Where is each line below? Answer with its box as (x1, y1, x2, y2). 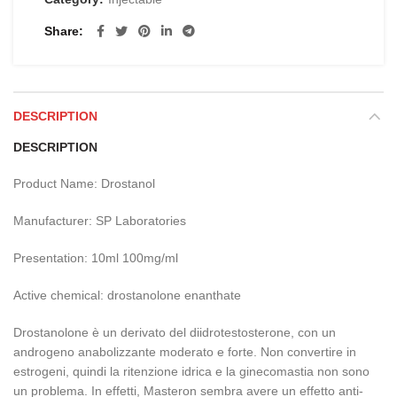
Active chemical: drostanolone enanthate (13, 288, 241, 302)
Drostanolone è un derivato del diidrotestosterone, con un (13, 325, 336, 339)
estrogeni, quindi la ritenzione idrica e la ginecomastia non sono (13, 364, 370, 378)
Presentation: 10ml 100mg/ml (13, 251, 178, 265)
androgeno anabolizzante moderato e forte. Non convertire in (13, 345, 356, 359)
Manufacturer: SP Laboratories (13, 214, 186, 228)
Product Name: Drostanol (13, 176, 155, 191)
